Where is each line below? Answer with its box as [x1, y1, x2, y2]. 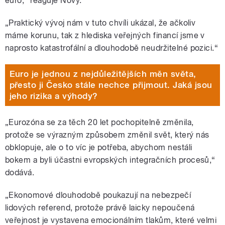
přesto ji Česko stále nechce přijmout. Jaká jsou [9, 80, 212, 90]
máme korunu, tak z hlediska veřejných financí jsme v [5, 30, 205, 40]
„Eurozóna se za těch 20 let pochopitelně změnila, [5, 117, 194, 127]
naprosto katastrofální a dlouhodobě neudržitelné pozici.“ [5, 43, 218, 53]
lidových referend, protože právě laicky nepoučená [5, 202, 195, 212]
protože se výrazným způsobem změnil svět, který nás [5, 130, 209, 140]
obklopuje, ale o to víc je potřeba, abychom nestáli [5, 142, 192, 152]
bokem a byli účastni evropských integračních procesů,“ [5, 155, 215, 165]
